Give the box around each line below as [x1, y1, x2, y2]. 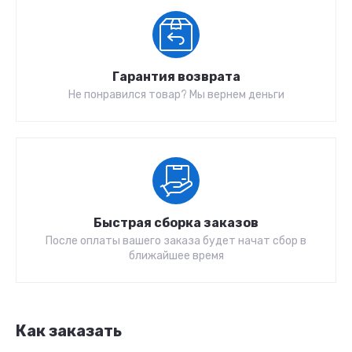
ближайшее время [128, 249, 224, 262]
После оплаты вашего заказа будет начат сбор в [46, 234, 306, 247]
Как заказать [16, 321, 122, 340]
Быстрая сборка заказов [93, 215, 258, 230]
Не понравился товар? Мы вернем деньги [68, 88, 284, 101]
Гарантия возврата [112, 69, 240, 84]
